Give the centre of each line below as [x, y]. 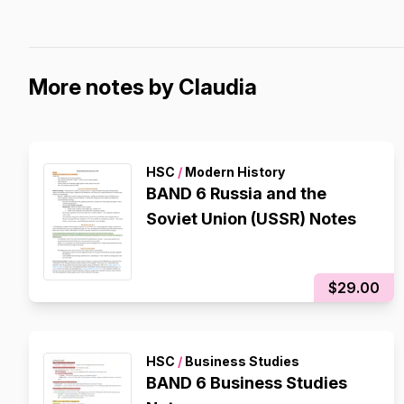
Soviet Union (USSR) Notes [251, 219]
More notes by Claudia [143, 87]
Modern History [234, 172]
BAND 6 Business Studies [247, 383]
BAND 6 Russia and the [236, 193]
